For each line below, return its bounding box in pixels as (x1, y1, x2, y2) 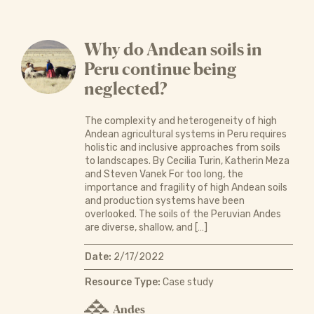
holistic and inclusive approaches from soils (84, 141, 280, 153)
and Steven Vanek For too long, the (84, 168, 243, 180)
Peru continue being (83, 58, 237, 79)
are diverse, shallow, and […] (84, 221, 207, 233)
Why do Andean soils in (83, 39, 262, 60)
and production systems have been (84, 194, 245, 207)
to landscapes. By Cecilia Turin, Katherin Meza (84, 154, 289, 167)
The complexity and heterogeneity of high (84, 114, 277, 127)
